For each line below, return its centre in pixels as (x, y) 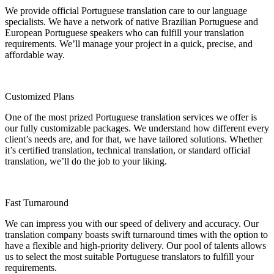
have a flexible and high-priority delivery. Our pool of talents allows (135, 246)
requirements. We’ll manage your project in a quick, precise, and (129, 44)
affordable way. (35, 55)
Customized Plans (39, 97)
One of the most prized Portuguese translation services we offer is (131, 117)
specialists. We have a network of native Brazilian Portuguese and (131, 22)
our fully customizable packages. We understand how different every (137, 128)
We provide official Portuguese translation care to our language (126, 11)
